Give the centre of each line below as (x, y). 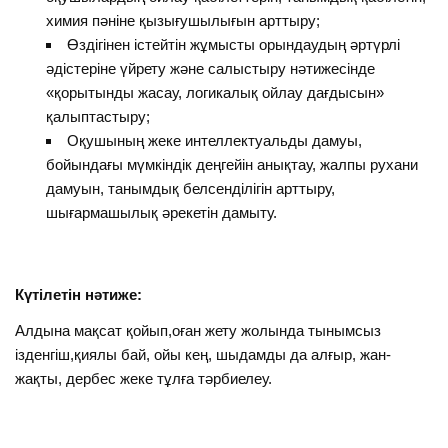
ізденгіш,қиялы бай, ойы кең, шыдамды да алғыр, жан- (203, 354)
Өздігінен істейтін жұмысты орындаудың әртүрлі (233, 45)
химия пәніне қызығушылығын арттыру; (182, 21)
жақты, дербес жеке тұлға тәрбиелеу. (144, 378)
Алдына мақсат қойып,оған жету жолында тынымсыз (198, 330)
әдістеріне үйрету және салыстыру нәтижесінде (210, 69)
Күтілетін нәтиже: (79, 295)
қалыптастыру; (97, 117)
